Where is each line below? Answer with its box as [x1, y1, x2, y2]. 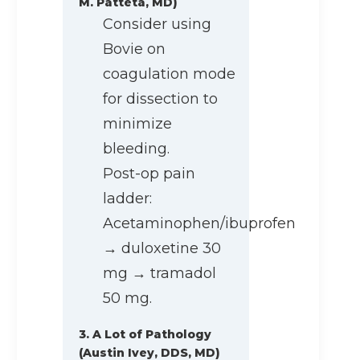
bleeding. [103, 140, 170, 158]
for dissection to [103, 90, 218, 108]
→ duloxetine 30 [103, 239, 221, 258]
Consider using [103, 15, 211, 34]
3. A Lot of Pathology [79, 327, 211, 342]
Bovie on [103, 40, 166, 59]
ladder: [103, 190, 152, 208]
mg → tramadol [103, 264, 216, 283]
